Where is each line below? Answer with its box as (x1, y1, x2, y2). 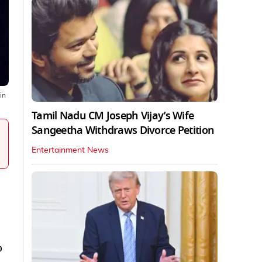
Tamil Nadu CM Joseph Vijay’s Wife (32, 108, 194, 123)
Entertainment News (32, 146, 109, 154)
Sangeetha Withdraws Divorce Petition (32, 122, 215, 138)
